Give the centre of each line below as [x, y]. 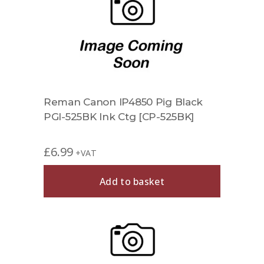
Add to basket [132, 181]
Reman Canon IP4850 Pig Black [123, 102]
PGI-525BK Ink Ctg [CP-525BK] [119, 117]
